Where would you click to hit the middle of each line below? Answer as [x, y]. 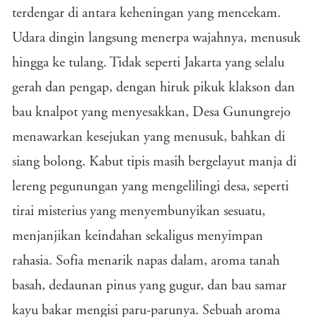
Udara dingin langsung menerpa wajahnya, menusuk [156, 38]
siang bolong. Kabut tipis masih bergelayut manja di [154, 162]
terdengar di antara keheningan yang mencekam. [146, 13]
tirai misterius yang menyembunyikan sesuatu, [139, 212]
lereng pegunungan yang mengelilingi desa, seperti [150, 187]
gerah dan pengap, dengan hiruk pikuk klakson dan [154, 88]
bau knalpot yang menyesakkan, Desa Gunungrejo [151, 113]
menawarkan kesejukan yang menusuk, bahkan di [149, 137]
